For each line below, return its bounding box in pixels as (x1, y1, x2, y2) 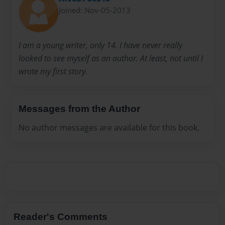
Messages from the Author (19, 103, 140, 114)
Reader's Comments (14, 211, 107, 222)
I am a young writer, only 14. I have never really (19, 39, 182, 51)
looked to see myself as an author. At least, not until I (19, 52, 203, 64)
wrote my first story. (19, 65, 87, 77)
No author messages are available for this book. (19, 122, 199, 134)
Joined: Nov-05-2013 (59, 5, 131, 16)
